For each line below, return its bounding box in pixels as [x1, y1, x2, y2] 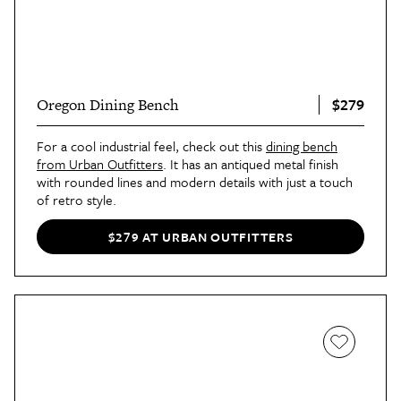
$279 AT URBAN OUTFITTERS [107, 227, 294, 246]
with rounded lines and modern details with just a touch [37, 171, 353, 192]
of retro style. [37, 189, 116, 209]
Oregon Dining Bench [37, 93, 179, 115]
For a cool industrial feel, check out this [37, 135, 266, 156]
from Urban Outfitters [37, 153, 163, 174]
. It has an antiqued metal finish [163, 153, 338, 174]
